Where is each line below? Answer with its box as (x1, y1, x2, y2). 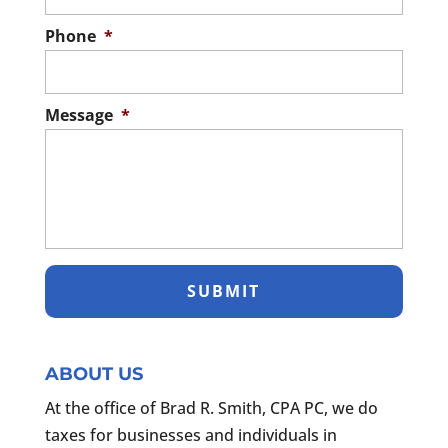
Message (44, 104, 113, 127)
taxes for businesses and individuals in (44, 423, 337, 446)
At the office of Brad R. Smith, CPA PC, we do (44, 396, 378, 419)
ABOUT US (44, 362, 143, 385)
